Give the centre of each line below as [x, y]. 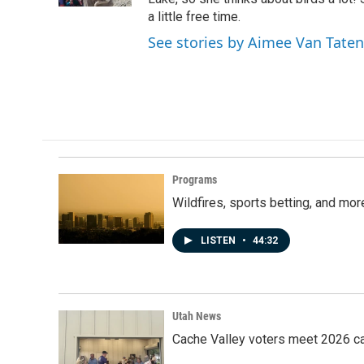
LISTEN [219, 241]
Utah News [197, 316]
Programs [195, 180]
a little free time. [194, 17]
